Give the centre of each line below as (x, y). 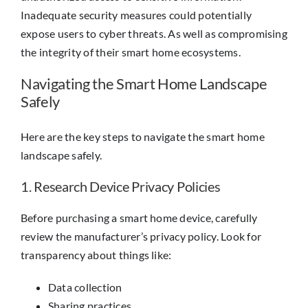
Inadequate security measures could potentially (136, 14)
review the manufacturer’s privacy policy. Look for (141, 236)
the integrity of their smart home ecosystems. (131, 52)
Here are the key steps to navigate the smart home (143, 137)
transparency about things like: (96, 255)
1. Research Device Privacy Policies (121, 187)
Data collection (85, 287)
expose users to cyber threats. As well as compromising (154, 33)
